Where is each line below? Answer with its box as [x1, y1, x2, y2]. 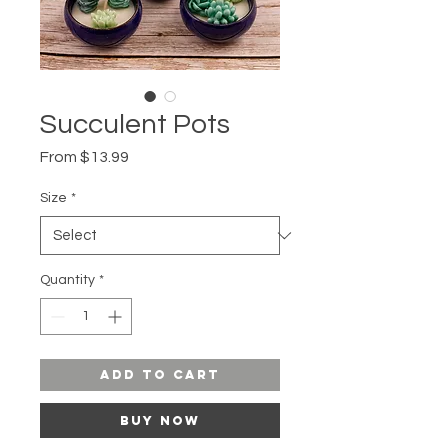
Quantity [40, 273, 95, 288]
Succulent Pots [40, 110, 230, 140]
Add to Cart [100, 367, 220, 383]
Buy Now [120, 413, 200, 429]
